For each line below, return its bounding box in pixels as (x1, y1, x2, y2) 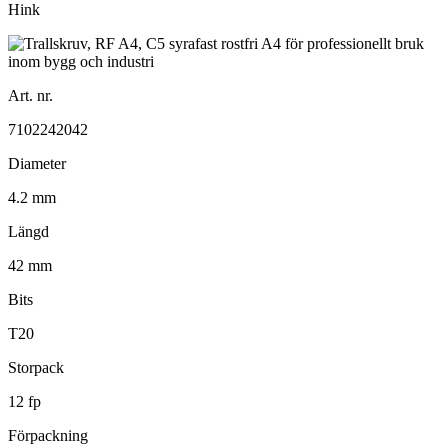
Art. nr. (8, 86, 53, 104)
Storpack (8, 358, 64, 376)
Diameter (8, 154, 66, 172)
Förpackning (8, 426, 88, 444)
